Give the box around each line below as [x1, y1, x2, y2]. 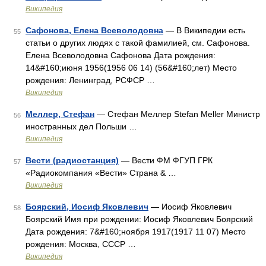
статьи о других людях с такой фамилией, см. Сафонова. [26, 38, 250, 47]
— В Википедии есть [163, 26, 245, 35]
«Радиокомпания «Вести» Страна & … [26, 168, 176, 178]
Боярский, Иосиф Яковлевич [26, 202, 148, 211]
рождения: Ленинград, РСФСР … [26, 75, 155, 85]
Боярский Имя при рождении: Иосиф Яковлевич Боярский [26, 214, 253, 224]
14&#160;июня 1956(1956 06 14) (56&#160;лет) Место [26, 63, 237, 72]
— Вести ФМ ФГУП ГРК [119, 156, 213, 165]
